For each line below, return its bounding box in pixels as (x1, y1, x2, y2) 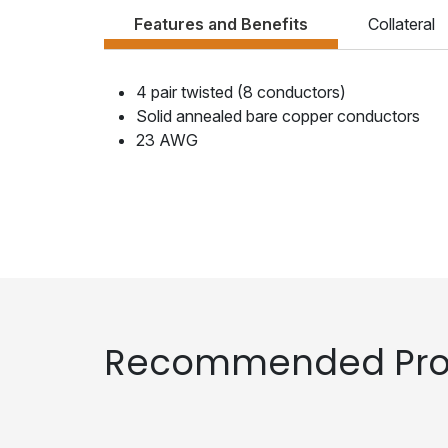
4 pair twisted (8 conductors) (136, 82, 346, 103)
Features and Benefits (134, 14, 308, 35)
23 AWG (136, 130, 198, 151)
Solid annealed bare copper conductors (136, 106, 420, 127)
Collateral (368, 14, 435, 35)
